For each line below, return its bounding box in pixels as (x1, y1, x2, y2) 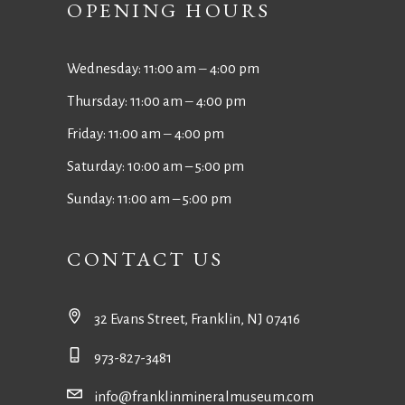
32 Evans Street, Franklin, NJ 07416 (94, 310, 300, 326)
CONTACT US (67, 246, 224, 272)
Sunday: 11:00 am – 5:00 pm (67, 191, 231, 206)
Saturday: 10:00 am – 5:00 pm (67, 158, 244, 174)
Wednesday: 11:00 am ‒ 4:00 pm (67, 61, 259, 76)
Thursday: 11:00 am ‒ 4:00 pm (67, 93, 246, 108)
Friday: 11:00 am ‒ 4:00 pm (67, 126, 224, 141)
